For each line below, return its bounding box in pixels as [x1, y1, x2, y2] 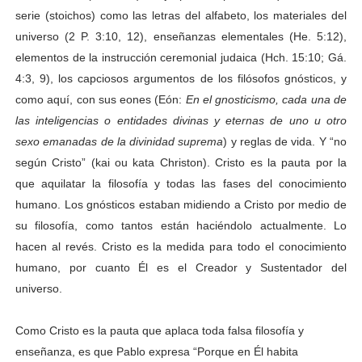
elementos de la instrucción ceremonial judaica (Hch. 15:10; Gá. [15, 50, 347, 64]
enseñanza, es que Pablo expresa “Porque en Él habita [15, 344, 298, 358]
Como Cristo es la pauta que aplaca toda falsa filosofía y [15, 323, 304, 337]
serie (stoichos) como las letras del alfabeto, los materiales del [15, 8, 347, 22]
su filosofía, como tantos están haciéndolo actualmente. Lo [15, 218, 347, 232]
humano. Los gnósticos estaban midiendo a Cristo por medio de [15, 197, 347, 211]
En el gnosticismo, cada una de [185, 92, 347, 106]
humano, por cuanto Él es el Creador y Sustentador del [15, 260, 347, 274]
